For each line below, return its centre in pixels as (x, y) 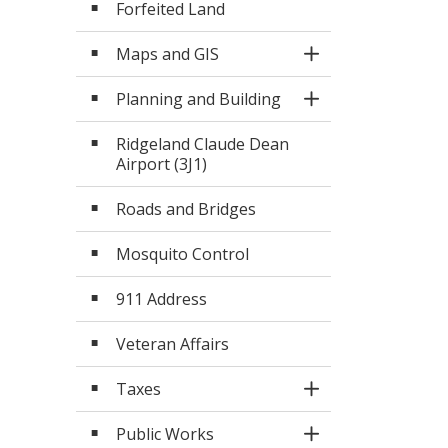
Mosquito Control (182, 254)
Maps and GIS (167, 54)
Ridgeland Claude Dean (202, 144)
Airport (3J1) (161, 164)
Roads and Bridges (186, 209)
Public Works (165, 434)
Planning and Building (198, 99)
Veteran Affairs (172, 344)
